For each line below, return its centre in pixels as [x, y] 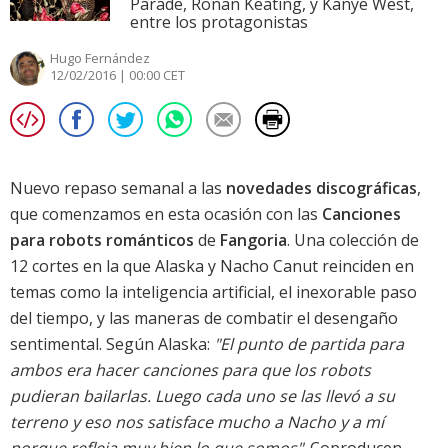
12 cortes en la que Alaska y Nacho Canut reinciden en [212, 266]
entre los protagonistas [219, 22]
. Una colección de [353, 240]
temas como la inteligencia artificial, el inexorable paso [213, 292]
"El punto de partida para [309, 344]
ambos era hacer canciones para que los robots [190, 370]
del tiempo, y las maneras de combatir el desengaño [204, 318]
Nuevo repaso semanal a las [118, 188]
